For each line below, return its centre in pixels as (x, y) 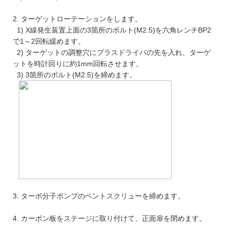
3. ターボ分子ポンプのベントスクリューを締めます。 (99, 196)
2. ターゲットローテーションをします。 (77, 19)
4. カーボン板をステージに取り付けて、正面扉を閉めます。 (109, 219)
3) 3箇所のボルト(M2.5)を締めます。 (75, 75)
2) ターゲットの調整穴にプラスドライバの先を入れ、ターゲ (112, 53)
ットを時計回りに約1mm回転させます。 (78, 64)
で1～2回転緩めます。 (49, 41)
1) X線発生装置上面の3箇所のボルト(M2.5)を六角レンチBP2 (112, 30)
